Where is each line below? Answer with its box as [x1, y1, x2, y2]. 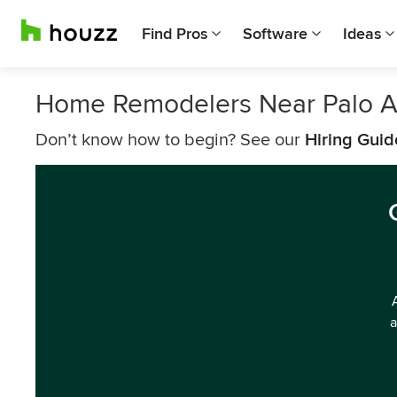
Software [243, 24, 307, 43]
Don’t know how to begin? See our [35, 129, 305, 151]
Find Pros [142, 24, 207, 43]
